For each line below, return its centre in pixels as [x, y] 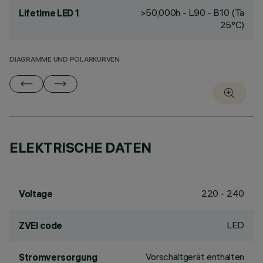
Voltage [36, 194]
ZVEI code [41, 225]
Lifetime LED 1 [49, 13]
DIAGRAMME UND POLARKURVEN [65, 60]
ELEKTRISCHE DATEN [80, 147]
